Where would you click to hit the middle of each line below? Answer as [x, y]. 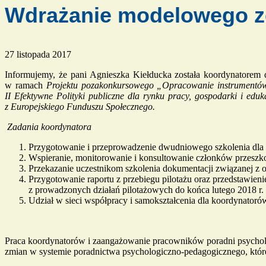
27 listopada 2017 [38, 54]
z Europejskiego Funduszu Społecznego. [80, 107]
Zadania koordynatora [49, 127]
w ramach [26, 85]
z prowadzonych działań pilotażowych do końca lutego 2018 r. [146, 190]
